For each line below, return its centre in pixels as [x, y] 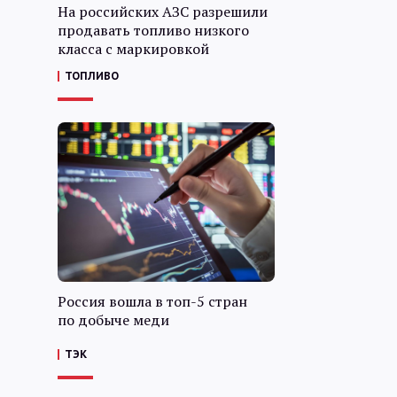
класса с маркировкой [134, 49]
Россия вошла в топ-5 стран [153, 301]
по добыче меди [114, 320]
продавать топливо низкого [154, 30]
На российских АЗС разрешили [163, 12]
